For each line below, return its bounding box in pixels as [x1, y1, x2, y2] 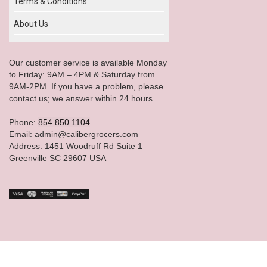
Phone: [9, 117, 38, 127]
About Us [14, 18, 48, 29]
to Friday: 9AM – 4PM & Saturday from [9, 69, 155, 79]
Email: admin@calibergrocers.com [9, 129, 138, 139]
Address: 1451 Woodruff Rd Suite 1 [9, 141, 142, 151]
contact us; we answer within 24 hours [9, 93, 153, 103]
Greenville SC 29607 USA [9, 153, 106, 163]
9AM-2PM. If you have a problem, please [9, 81, 163, 91]
